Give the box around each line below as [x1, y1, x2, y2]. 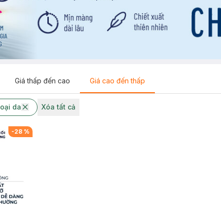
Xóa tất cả [41, 103, 75, 111]
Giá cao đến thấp [90, 76, 145, 85]
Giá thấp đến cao [15, 76, 70, 85]
